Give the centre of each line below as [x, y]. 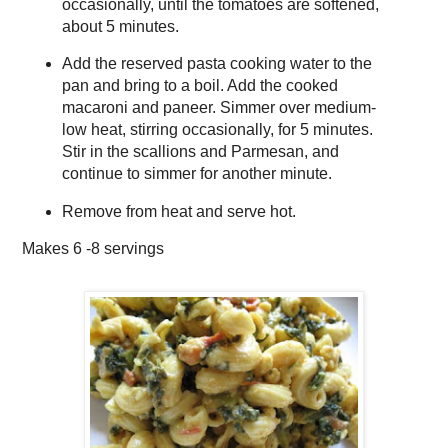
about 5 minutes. [120, 26]
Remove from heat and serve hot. [178, 212]
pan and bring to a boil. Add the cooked [199, 86]
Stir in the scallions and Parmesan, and [200, 152]
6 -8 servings [118, 249]
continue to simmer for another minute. [196, 174]
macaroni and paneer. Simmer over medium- [218, 108]
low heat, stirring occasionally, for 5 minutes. [217, 130]
